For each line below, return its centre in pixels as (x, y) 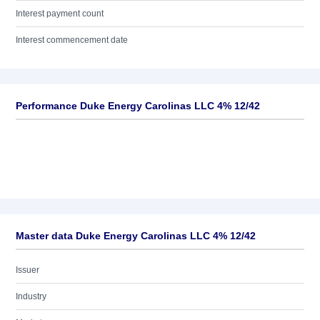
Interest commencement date (72, 40)
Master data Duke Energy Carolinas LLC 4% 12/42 (136, 236)
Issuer (27, 270)
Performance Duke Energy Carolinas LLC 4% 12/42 (138, 106)
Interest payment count (60, 14)
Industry (31, 296)
